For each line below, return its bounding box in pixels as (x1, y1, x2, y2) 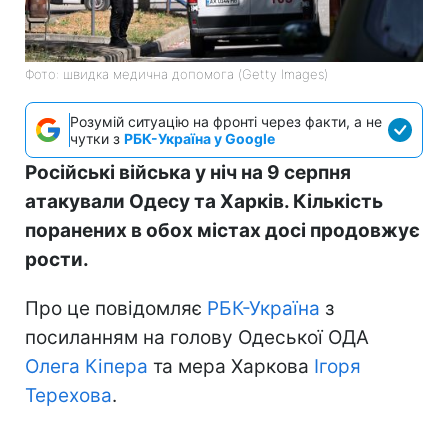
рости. (25, 247, 89, 271)
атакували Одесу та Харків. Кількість (25, 189, 383, 213)
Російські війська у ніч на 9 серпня (25, 160, 351, 184)
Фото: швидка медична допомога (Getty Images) (25, 65, 328, 82)
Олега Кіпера (25, 354, 148, 378)
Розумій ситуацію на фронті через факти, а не (70, 112, 382, 130)
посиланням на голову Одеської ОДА (25, 325, 369, 349)
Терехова (25, 383, 112, 407)
